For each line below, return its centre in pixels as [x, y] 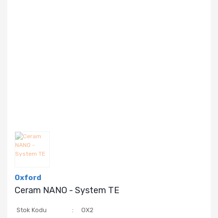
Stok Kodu [32, 210]
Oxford [28, 177]
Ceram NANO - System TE [67, 190]
